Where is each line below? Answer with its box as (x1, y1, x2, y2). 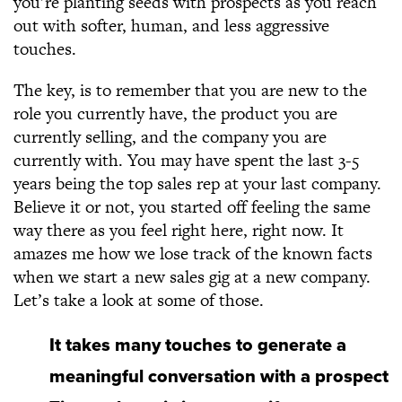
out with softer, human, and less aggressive (13, 13, 329, 38)
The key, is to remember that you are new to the (13, 78, 367, 102)
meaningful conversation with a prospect (49, 366, 389, 388)
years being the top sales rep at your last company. (13, 171, 381, 196)
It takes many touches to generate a (49, 335, 346, 356)
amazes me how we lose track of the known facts (13, 241, 372, 266)
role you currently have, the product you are (13, 101, 337, 126)
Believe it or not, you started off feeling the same (13, 195, 371, 219)
